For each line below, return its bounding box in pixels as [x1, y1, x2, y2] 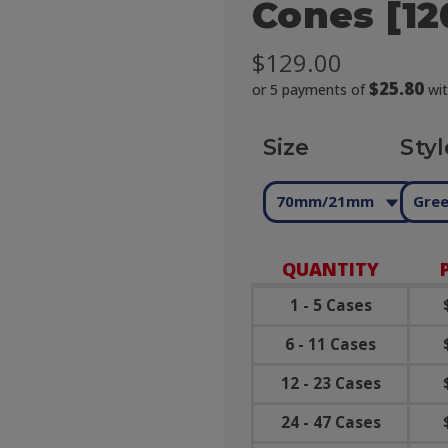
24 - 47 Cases [280, 412, 381, 434]
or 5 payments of [252, 80, 369, 100]
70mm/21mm [275, 191, 374, 212]
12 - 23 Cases [280, 373, 381, 395]
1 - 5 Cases [289, 295, 372, 317]
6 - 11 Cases [285, 334, 376, 356]
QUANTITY [281, 257, 379, 282]
